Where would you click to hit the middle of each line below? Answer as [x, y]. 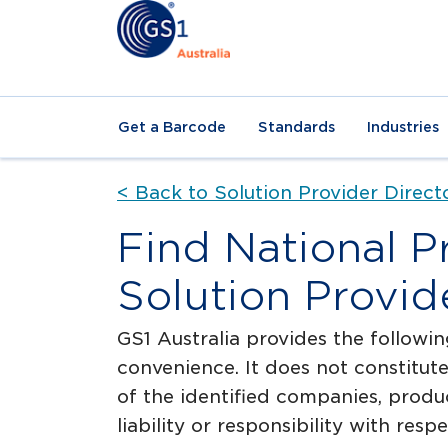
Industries [403, 127]
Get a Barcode [172, 127]
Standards [296, 127]
